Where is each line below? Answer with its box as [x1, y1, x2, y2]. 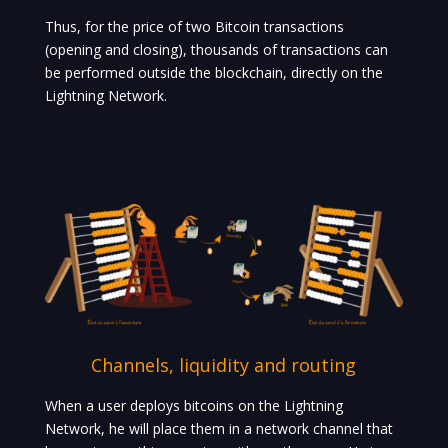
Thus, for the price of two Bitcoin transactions [44, 17, 344, 37]
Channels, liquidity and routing [91, 353, 357, 378]
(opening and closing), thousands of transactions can [44, 40, 388, 60]
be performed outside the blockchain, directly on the [44, 63, 383, 83]
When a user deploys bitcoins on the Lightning [44, 396, 343, 416]
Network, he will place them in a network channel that [44, 419, 393, 439]
